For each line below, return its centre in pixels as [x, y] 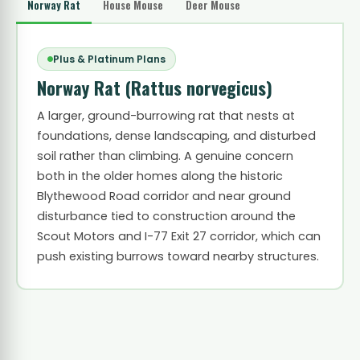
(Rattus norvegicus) [198, 87]
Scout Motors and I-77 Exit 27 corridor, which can [178, 236]
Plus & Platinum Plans [109, 59]
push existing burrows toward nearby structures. [178, 256]
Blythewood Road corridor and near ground [164, 196]
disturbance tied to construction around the [166, 216]
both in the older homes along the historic [160, 176]
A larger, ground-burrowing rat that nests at [166, 115]
